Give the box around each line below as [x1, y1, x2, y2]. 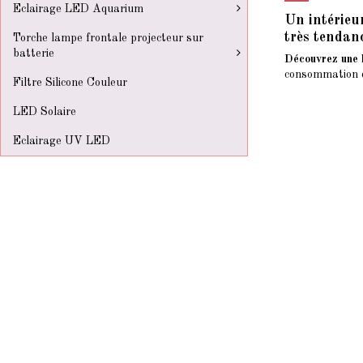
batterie [13, 48, 54, 59]
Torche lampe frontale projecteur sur [13, 32, 203, 44]
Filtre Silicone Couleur [13, 77, 127, 88]
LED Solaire [13, 106, 76, 117]
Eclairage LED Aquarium [13, 3, 143, 15]
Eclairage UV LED [13, 135, 110, 147]
